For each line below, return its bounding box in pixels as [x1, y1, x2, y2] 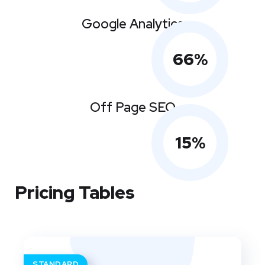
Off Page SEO [89, 99, 176, 116]
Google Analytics [81, 15, 184, 33]
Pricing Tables [15, 180, 135, 204]
